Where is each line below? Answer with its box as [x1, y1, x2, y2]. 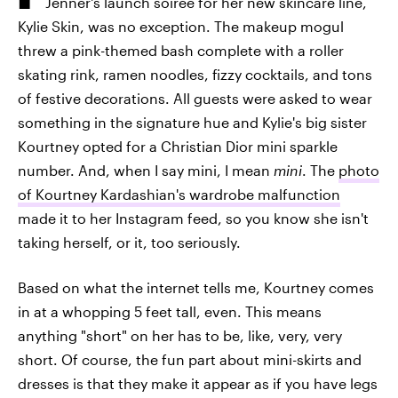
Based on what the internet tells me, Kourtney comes [18, 279, 374, 296]
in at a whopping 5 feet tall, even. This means [18, 303, 322, 320]
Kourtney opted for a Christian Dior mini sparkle [18, 138, 338, 155]
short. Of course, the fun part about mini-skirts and [18, 351, 362, 368]
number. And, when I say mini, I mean [18, 162, 274, 179]
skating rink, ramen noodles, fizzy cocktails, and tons [18, 66, 372, 83]
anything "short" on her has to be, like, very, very [18, 327, 342, 344]
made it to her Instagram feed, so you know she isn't [18, 210, 369, 227]
